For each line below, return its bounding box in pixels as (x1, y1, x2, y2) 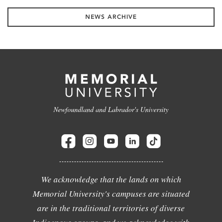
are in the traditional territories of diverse (37, 202, 185, 214)
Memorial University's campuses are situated (32, 188, 190, 199)
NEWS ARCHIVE (85, 13, 137, 20)
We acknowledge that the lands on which (41, 173, 181, 185)
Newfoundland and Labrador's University (54, 105, 168, 114)
